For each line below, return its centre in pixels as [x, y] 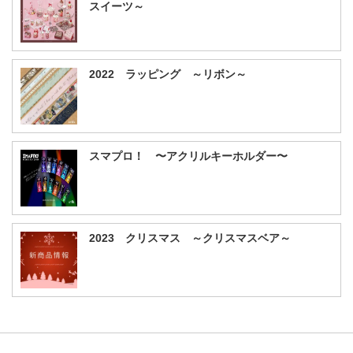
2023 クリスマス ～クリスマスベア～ [190, 238]
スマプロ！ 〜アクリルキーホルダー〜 [188, 156]
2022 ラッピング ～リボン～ [168, 74]
